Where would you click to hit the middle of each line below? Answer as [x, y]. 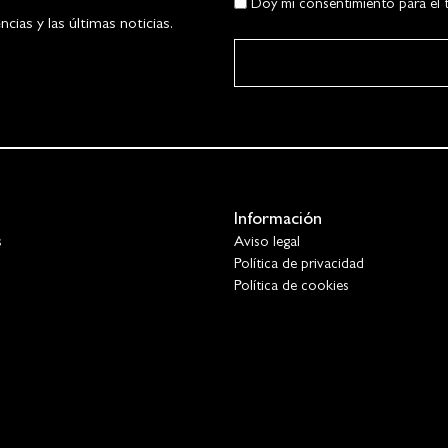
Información [278, 221]
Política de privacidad [299, 266]
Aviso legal [267, 244]
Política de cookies [291, 288]
